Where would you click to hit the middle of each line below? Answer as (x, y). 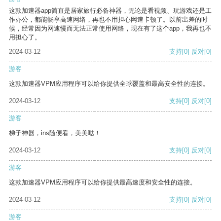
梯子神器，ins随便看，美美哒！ (55, 133)
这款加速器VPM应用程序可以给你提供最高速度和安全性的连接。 (103, 183)
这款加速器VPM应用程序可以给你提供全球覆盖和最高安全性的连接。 (109, 84)
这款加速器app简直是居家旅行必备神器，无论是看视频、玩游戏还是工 (110, 11)
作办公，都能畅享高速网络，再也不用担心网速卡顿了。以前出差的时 (108, 20)
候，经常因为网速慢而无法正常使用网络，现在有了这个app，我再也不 (110, 29)
